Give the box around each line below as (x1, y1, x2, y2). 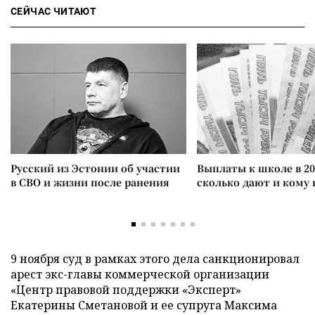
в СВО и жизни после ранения (11, 175, 169, 189)
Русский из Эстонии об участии (11, 161, 180, 175)
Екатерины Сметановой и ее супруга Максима (11, 297, 277, 313)
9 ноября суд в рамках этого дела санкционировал (11, 251, 300, 266)
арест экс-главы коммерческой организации (11, 266, 269, 282)
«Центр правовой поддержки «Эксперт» (11, 282, 241, 297)
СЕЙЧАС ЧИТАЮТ (11, 6, 97, 17)
